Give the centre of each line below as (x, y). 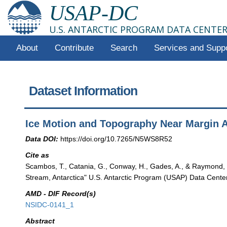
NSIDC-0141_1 (50, 205)
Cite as (37, 155)
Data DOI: (42, 139)
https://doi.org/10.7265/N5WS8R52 (117, 139)
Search (124, 48)
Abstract (40, 221)
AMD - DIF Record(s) (61, 194)
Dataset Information (83, 91)
